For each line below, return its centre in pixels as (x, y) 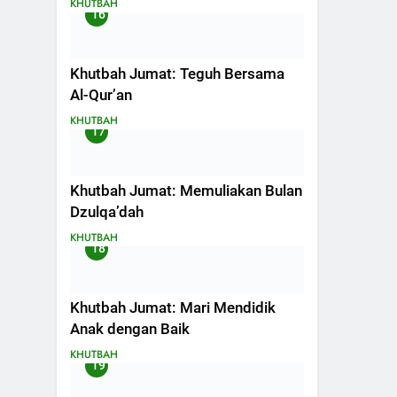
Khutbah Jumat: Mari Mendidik (173, 307)
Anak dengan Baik (130, 329)
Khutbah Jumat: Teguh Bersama (177, 74)
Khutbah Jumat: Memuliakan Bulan (186, 191)
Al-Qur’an (101, 95)
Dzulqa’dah (107, 212)
